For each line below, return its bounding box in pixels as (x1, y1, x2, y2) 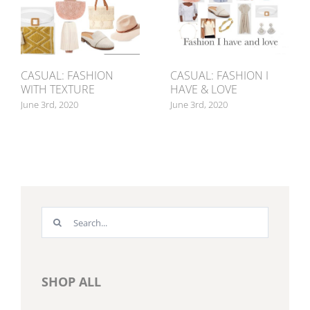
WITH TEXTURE (21, 82, 95, 98)
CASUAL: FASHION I (170, 68, 268, 84)
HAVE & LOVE (170, 82, 237, 98)
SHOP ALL (42, 273, 101, 291)
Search (41, 210, 80, 228)
